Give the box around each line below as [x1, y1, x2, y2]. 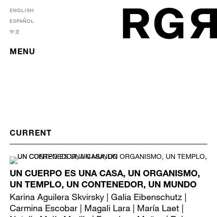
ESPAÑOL [10, 18, 34, 24]
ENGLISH [10, 7, 34, 13]
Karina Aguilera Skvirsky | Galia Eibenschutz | [10, 191, 186, 202]
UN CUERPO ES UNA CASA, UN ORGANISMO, [10, 170, 200, 179]
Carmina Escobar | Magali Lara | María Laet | [10, 202, 184, 213]
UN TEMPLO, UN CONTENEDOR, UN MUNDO [10, 181, 197, 190]
